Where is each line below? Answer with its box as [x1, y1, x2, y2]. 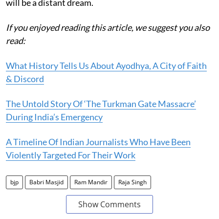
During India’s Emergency [6, 111, 103, 122]
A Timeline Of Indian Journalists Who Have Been [6, 136, 191, 147]
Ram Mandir [74, 177, 108, 186]
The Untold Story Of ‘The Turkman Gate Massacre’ [6, 98, 196, 109]
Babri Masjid [29, 177, 64, 186]
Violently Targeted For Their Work [6, 149, 135, 160]
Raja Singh [118, 177, 147, 186]
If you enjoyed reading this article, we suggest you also [6, 22, 210, 33]
